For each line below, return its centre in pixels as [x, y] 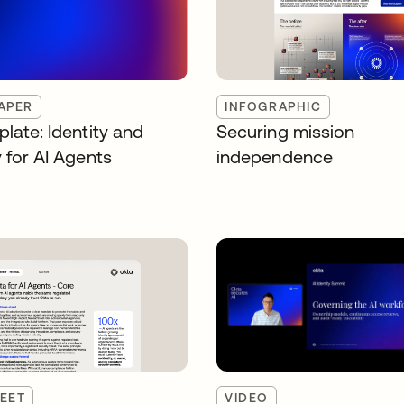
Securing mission [286, 131]
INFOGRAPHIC [273, 106]
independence [275, 156]
